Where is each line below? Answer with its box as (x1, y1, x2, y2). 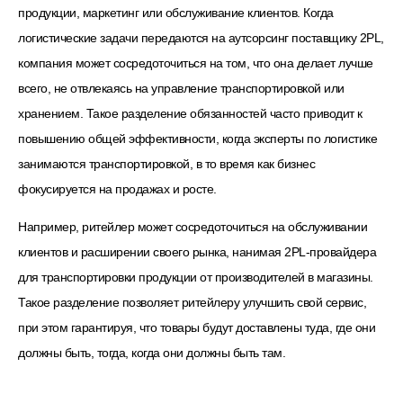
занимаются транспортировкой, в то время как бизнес (18, 157, 315, 172)
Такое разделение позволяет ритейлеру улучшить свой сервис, (18, 295, 366, 310)
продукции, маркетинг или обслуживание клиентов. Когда (18, 5, 334, 21)
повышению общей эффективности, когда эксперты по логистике (18, 131, 377, 147)
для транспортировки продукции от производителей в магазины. (18, 270, 373, 285)
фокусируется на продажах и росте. (18, 182, 217, 197)
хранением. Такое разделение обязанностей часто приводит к (18, 106, 363, 121)
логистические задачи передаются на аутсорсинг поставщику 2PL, (18, 31, 384, 46)
